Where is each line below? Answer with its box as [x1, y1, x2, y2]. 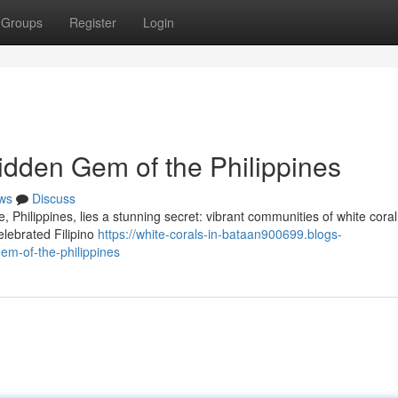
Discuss [32, 189, 76, 207]
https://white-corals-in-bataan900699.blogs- [98, 225, 342, 243]
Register [69, 13, 116, 31]
